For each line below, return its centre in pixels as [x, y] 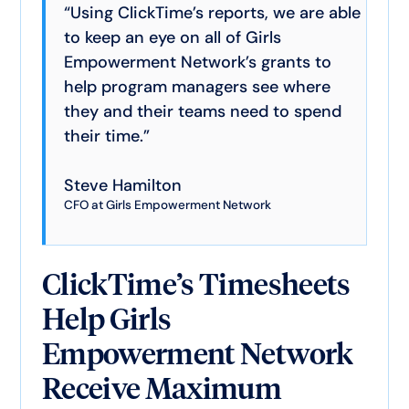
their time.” [106, 136]
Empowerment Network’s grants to [197, 62]
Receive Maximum [162, 388]
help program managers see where [197, 86]
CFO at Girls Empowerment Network [167, 204]
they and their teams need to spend [202, 111]
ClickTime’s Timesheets [196, 284]
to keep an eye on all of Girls [172, 37]
